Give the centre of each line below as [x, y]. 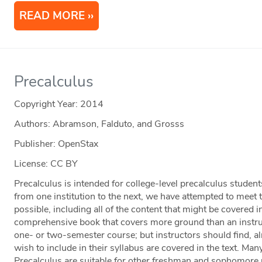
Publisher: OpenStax [56, 144]
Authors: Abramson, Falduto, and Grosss [99, 124]
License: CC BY [46, 164]
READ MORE [52, 16]
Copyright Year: [47, 104]
